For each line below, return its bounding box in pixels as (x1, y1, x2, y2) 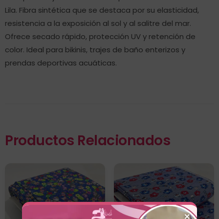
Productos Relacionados (5, 131, 170, 150)
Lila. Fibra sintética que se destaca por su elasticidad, (5, 5, 199, 15)
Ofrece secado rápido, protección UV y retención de (5, 31, 196, 42)
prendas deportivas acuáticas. (5, 58, 117, 68)
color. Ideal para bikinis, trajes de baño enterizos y (5, 44, 185, 55)
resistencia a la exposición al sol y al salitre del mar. (5, 18, 191, 28)
